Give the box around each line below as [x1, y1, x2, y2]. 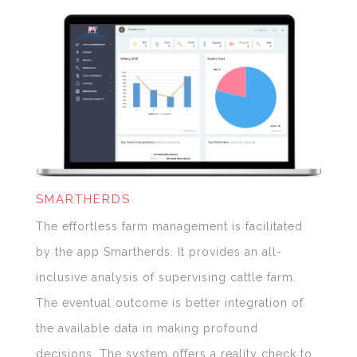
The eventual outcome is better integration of [35, 296, 304, 310]
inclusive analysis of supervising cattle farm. [35, 271, 296, 284]
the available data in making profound [35, 322, 258, 335]
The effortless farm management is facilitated [35, 220, 303, 233]
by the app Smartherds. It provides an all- [35, 245, 282, 259]
